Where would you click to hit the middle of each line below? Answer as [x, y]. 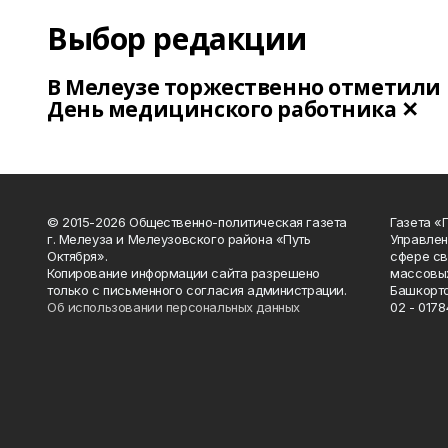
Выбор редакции [177, 38]
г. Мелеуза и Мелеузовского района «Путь [179, 239]
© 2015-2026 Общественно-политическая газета [197, 222]
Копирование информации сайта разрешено [184, 273]
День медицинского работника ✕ [233, 109]
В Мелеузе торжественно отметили [244, 87]
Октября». [77, 256]
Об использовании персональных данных [173, 307]
